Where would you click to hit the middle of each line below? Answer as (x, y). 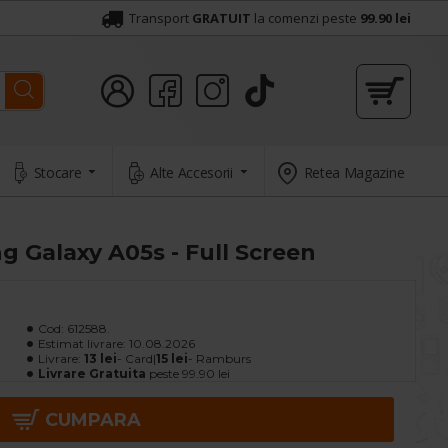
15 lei (172, 358)
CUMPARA (92, 419)
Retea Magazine (354, 172)
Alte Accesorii (191, 172)
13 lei (100, 358)
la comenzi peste (305, 18)
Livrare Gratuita (92, 373)
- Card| (136, 358)
